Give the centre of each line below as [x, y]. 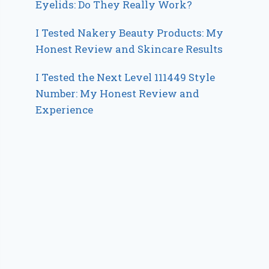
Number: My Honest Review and [118, 93]
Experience [65, 109]
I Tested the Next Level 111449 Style [125, 77]
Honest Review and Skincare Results [129, 49]
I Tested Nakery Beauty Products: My [130, 32]
